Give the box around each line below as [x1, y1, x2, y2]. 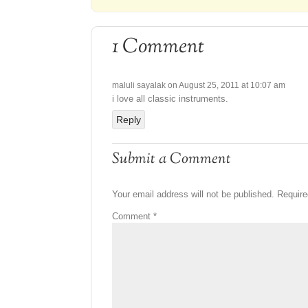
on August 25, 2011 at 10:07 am [168, 80, 285, 90]
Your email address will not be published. [112, 188, 274, 199]
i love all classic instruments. [112, 93, 228, 104]
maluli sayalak [112, 80, 166, 90]
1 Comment [112, 32, 204, 62]
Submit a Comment [112, 148, 231, 170]
